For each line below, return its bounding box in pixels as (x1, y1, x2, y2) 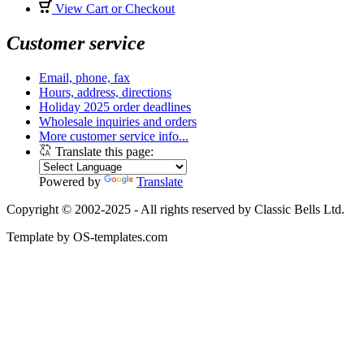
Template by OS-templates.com (6, 229, 167, 244)
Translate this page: (52, 144, 154, 158)
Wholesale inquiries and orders (39, 114, 197, 128)
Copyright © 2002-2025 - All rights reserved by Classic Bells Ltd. (6, 201, 344, 216)
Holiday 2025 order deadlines (39, 99, 191, 114)
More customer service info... (39, 128, 188, 143)
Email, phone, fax (39, 70, 130, 84)
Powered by (39, 174, 104, 188)
